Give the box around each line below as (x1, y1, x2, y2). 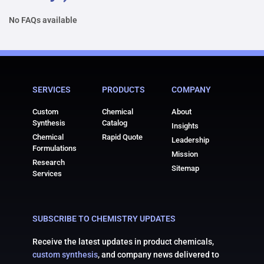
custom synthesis (32, 250, 98, 260)
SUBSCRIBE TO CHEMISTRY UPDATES (32, 214, 176, 224)
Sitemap (171, 164, 200, 173)
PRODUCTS (102, 85, 146, 95)
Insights (171, 121, 199, 131)
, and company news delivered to (98, 250, 219, 260)
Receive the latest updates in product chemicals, (32, 237, 214, 247)
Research (32, 158, 65, 167)
